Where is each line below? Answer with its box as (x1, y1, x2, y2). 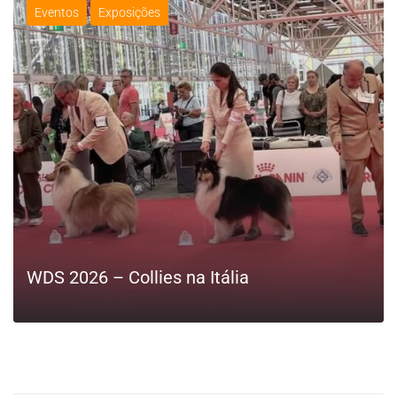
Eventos (35, 4, 79, 19)
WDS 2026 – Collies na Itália (27, 266, 249, 288)
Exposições (98, 4, 160, 19)
